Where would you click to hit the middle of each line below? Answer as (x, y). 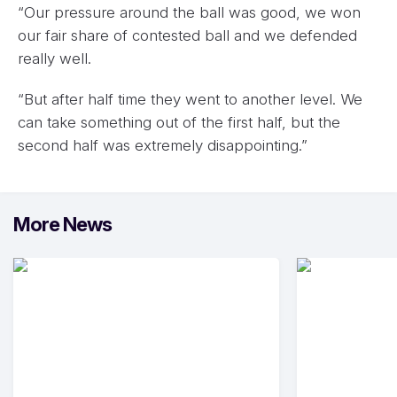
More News (62, 224)
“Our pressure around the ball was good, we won (189, 12)
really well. (54, 58)
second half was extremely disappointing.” (163, 145)
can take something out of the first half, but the (179, 122)
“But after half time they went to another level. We (190, 99)
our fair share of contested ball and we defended (187, 35)
